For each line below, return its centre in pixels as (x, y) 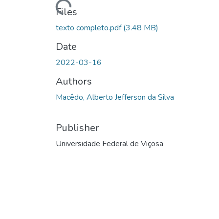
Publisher (77, 128)
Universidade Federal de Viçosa (109, 143)
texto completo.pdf (89, 28)
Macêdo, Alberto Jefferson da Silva (115, 97)
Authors (74, 81)
